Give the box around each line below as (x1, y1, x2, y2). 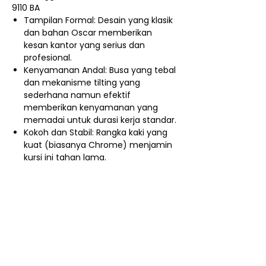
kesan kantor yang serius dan (24, 39, 145, 51)
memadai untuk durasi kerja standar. (24, 113, 176, 126)
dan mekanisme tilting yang (24, 76, 140, 88)
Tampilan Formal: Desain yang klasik (24, 14, 173, 26)
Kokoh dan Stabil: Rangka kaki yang (24, 126, 167, 138)
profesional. (24, 51, 72, 64)
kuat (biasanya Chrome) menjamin (24, 138, 172, 151)
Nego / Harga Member (49, 189, 141, 201)
